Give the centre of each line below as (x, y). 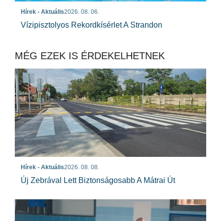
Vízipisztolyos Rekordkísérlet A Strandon (93, 25)
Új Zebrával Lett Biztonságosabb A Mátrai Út (98, 181)
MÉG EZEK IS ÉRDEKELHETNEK (90, 55)
